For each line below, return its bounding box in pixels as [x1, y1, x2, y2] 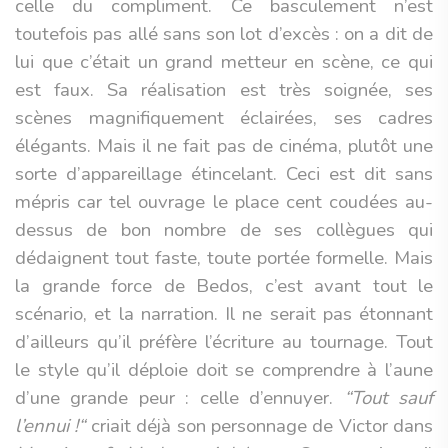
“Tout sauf [343, 385, 434, 411]
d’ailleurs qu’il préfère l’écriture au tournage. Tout [15, 329, 433, 355]
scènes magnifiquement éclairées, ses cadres [15, 105, 433, 131]
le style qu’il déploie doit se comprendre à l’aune [15, 357, 433, 383]
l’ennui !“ [15, 413, 86, 439]
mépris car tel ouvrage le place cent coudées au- [15, 189, 433, 215]
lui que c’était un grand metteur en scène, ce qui [15, 49, 433, 75]
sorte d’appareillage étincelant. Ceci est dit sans [15, 161, 433, 187]
